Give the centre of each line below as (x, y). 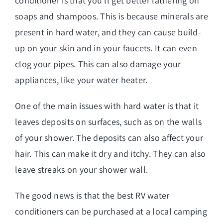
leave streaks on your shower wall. (82, 169)
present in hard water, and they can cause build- (108, 32)
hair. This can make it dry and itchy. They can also (111, 153)
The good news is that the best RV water (92, 195)
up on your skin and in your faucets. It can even (106, 48)
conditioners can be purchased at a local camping (111, 211)
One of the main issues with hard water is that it (107, 106)
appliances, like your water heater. (81, 80)
